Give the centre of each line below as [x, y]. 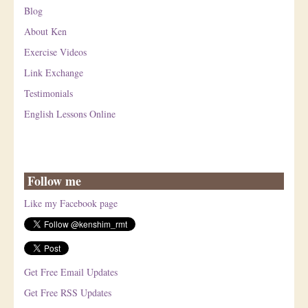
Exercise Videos [55, 52]
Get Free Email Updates [71, 272]
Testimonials [48, 93]
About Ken [45, 31]
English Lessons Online [70, 113]
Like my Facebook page [71, 203]
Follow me [54, 180]
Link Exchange [54, 72]
